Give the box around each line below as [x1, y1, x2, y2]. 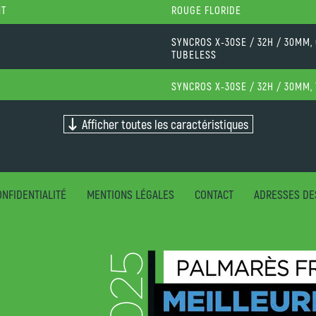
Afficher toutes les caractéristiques [75, 116, 248, 132]
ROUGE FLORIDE [171, 3, 241, 16]
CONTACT [194, 186, 233, 201]
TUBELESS [171, 47, 217, 61]
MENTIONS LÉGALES [86, 186, 174, 201]
